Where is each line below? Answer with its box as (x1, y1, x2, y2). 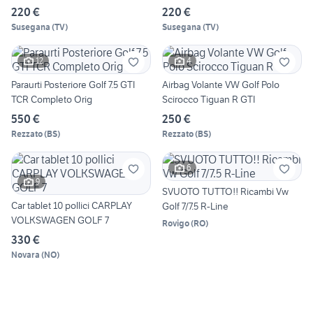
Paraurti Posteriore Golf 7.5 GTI (11, 78, 135, 91)
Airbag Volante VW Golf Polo (162, 78, 279, 91)
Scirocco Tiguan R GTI (162, 92, 255, 105)
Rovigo (162, 217, 189, 228)
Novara (11, 249, 40, 260)
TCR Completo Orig (11, 92, 92, 105)
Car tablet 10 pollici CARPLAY (11, 198, 132, 212)
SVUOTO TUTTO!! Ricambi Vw (162, 184, 289, 198)
